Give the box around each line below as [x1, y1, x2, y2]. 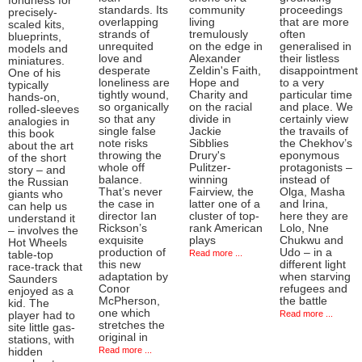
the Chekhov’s [280, 137, 352, 149]
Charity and [189, 88, 248, 101]
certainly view [280, 112, 348, 125]
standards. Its [99, 3, 168, 16]
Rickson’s [99, 221, 147, 234]
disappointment [280, 64, 358, 77]
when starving [280, 270, 351, 283]
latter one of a [189, 197, 260, 210]
